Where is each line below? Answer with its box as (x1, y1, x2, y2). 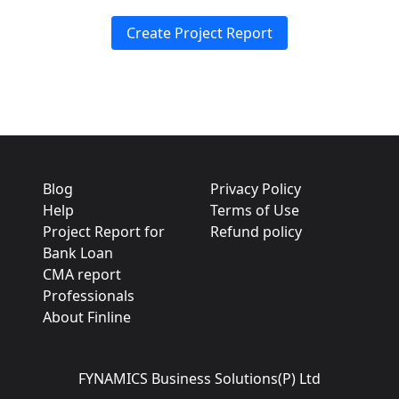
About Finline (43, 306, 131, 327)
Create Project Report (126, 22, 273, 43)
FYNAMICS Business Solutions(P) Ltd (78, 368, 321, 388)
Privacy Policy (210, 178, 301, 199)
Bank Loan (43, 242, 113, 263)
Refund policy (210, 221, 302, 241)
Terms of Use (210, 199, 299, 220)
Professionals (43, 285, 134, 305)
